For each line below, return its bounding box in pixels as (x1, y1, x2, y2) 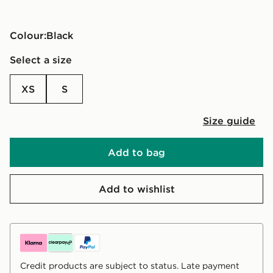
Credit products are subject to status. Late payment (20, 260, 239, 271)
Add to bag (108, 146, 165, 158)
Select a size (10, 53, 72, 66)
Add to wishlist (98, 182, 175, 195)
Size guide (203, 114, 255, 127)
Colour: (10, 29, 46, 41)
